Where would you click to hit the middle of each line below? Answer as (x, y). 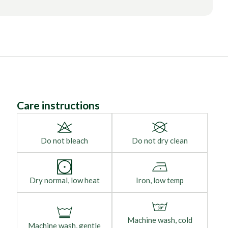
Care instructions (58, 105)
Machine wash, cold (160, 220)
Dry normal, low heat (64, 180)
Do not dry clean (160, 140)
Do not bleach (65, 140)
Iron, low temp (160, 180)
